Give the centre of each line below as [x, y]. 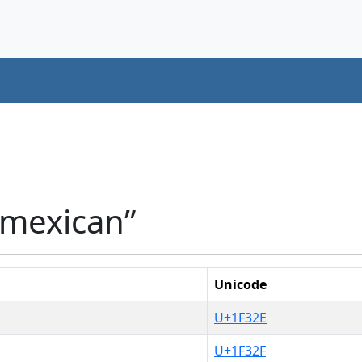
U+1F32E [240, 317]
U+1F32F [240, 350]
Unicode [240, 284]
